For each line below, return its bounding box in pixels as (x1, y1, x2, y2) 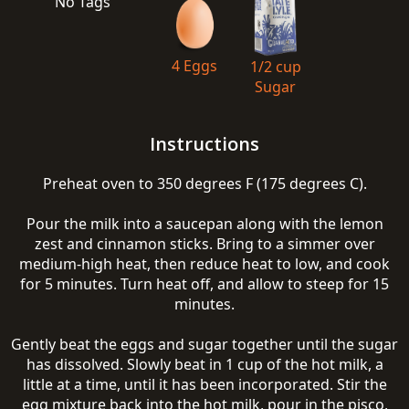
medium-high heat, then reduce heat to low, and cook (19, 254, 390, 274)
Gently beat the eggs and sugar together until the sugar (11, 334, 398, 354)
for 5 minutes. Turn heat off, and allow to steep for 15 (20, 274, 389, 294)
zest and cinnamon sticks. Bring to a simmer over (34, 234, 375, 254)
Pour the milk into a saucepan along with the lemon (26, 214, 383, 234)
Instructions (150, 131, 259, 156)
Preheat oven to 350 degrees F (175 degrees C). (42, 173, 367, 194)
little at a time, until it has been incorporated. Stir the (22, 374, 387, 394)
